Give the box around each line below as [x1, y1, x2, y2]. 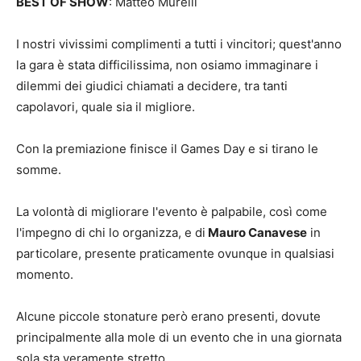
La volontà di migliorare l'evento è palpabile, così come [16, 204, 327, 220]
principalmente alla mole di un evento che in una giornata [16, 330, 342, 346]
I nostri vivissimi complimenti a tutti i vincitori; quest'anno [16, 36, 342, 52]
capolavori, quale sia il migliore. [16, 99, 195, 115]
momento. [16, 267, 73, 283]
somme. [16, 162, 61, 178]
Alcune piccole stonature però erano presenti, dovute [16, 309, 321, 325]
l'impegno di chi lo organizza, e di [16, 225, 205, 241]
